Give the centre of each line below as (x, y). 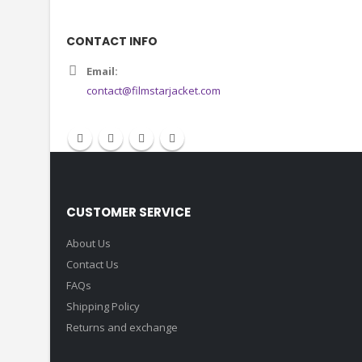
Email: (102, 199)
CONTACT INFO (112, 169)
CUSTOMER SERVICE (128, 340)
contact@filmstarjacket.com (154, 219)
